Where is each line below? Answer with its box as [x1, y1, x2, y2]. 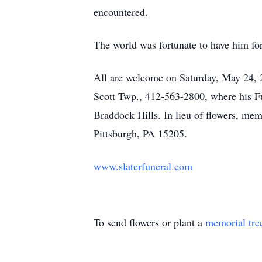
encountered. [94, 5, 148, 19]
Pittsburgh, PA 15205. [94, 126, 187, 140]
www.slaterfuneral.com [94, 159, 192, 173]
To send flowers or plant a [94, 215, 205, 229]
